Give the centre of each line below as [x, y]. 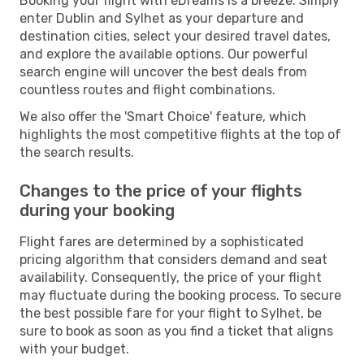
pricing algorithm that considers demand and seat [173, 259]
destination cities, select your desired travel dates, [175, 36]
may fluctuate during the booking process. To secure [180, 295]
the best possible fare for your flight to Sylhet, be [171, 313]
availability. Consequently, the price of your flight [171, 277]
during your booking [97, 210]
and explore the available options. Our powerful [164, 54]
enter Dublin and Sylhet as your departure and [162, 18]
